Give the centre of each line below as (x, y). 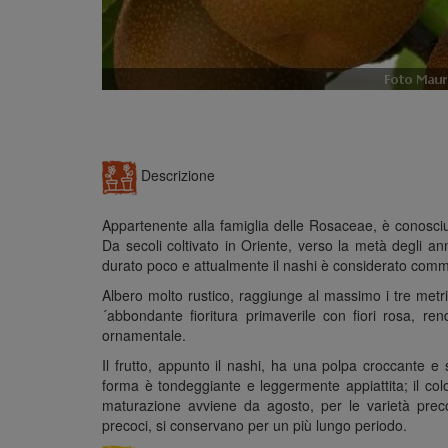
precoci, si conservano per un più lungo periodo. (254, 425)
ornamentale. (144, 335)
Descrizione (176, 175)
